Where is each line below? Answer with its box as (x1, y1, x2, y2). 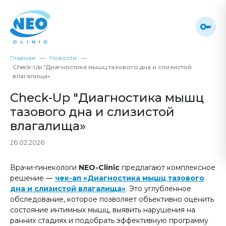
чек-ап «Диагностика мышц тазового (55, 173, 204, 183)
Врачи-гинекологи (10, 162, 79, 172)
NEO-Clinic (79, 162, 120, 172)
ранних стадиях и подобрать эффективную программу (10, 215, 208, 225)
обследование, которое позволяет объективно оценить (10, 194, 214, 204)
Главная (10, 53, 35, 62)
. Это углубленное (126, 184, 191, 193)
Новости (49, 53, 77, 62)
